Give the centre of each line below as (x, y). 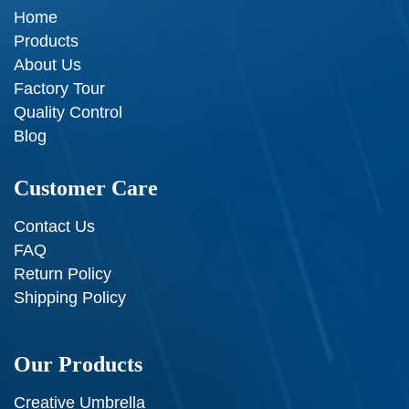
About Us (47, 65)
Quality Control (68, 113)
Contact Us (54, 227)
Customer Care (86, 189)
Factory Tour (59, 89)
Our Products (78, 365)
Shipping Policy (70, 298)
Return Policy (63, 274)
